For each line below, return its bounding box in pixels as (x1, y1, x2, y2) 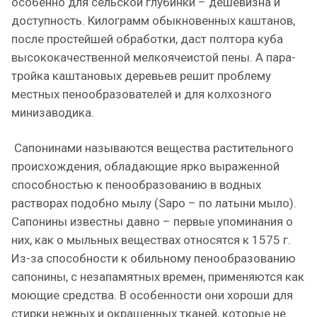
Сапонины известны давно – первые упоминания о (11, 214, 293, 229)
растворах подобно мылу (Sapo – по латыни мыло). (11, 196, 296, 210)
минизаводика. (11, 105, 94, 120)
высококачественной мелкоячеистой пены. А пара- (11, 50, 296, 64)
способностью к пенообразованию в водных (11, 178, 261, 192)
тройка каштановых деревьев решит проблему (11, 69, 271, 83)
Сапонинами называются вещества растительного (11, 141, 294, 155)
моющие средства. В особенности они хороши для (11, 288, 293, 302)
